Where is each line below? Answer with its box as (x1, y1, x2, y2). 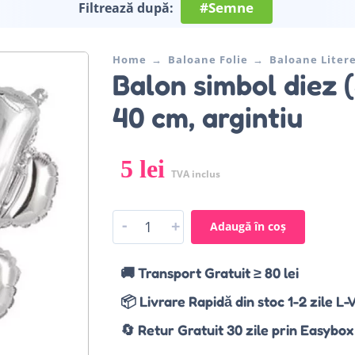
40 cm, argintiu (112, 99, 303, 134)
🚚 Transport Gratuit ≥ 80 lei (120, 263, 299, 281)
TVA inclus (170, 166, 220, 181)
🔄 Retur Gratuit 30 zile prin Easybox (120, 320, 353, 338)
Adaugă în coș (209, 218, 286, 234)
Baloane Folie (167, 52, 248, 67)
